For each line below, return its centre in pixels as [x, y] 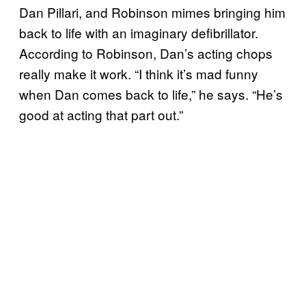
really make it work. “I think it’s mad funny [139, 73]
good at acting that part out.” [101, 114]
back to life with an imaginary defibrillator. [139, 32]
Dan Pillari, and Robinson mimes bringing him [152, 12]
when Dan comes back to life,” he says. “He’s [151, 94]
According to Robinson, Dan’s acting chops [146, 53]
